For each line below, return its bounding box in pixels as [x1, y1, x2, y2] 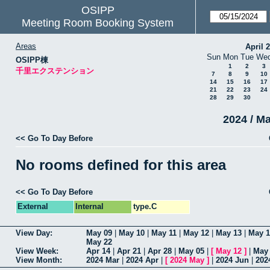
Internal [75, 202, 104, 211]
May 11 [151, 228, 177, 238]
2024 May [170, 256, 204, 265]
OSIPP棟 [16, 55, 48, 64]
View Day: [16, 228, 52, 238]
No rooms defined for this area [16, 157, 226, 174]
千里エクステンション [16, 66, 94, 75]
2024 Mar [86, 256, 119, 265]
